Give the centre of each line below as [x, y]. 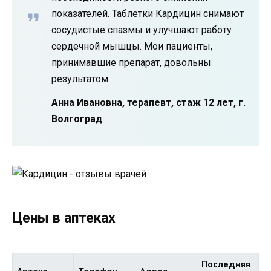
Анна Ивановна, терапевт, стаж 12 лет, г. [149, 102]
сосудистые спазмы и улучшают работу [142, 30]
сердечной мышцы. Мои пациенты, [132, 46]
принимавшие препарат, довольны [131, 62]
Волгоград [77, 119]
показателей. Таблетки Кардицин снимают [148, 13]
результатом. [81, 79]
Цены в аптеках [64, 218]
